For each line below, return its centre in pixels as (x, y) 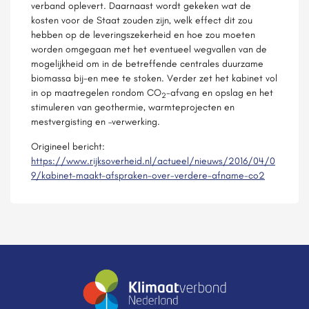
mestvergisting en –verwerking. (96, 121)
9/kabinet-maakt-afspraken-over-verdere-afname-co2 (148, 175)
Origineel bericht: (68, 146)
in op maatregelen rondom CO (96, 92)
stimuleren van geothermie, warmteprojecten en (133, 107)
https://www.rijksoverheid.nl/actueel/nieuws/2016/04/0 (153, 161)
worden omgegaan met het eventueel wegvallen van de (149, 49)
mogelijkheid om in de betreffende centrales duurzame (147, 63)
